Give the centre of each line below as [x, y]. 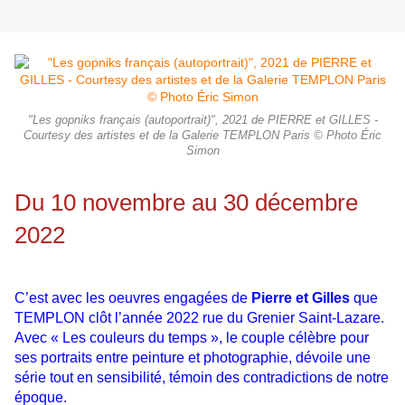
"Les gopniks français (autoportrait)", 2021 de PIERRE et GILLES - [202, 121]
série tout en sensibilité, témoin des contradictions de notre [202, 378]
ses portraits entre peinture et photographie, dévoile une [193, 358]
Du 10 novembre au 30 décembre [186, 203]
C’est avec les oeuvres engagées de [133, 298]
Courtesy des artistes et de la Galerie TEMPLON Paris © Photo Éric [202, 136]
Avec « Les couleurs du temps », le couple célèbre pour [192, 338]
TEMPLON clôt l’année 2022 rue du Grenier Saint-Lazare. [199, 318]
